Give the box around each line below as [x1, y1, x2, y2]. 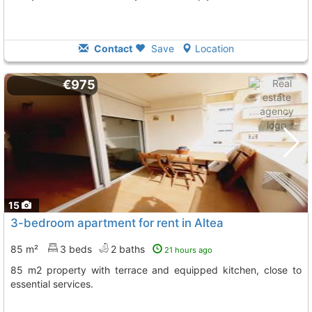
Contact [91, 42, 132, 54]
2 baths [111, 243, 148, 255]
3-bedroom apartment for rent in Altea [10, 216, 224, 230]
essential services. [10, 278, 93, 290]
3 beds [60, 243, 92, 255]
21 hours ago [164, 245, 212, 255]
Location [194, 42, 234, 54]
